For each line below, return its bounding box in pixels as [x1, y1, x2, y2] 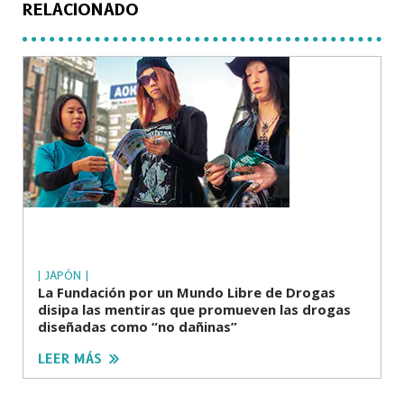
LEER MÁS [38, 351, 102, 368]
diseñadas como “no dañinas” [38, 317, 237, 336]
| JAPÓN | [38, 268, 88, 283]
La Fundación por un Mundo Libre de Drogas [38, 283, 335, 302]
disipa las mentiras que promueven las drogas [38, 300, 351, 319]
